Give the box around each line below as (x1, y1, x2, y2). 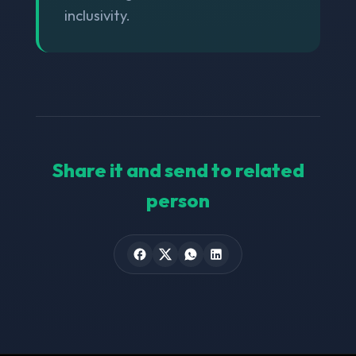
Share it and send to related (52, 157, 304, 182)
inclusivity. (64, 6, 130, 25)
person (146, 188, 210, 212)
